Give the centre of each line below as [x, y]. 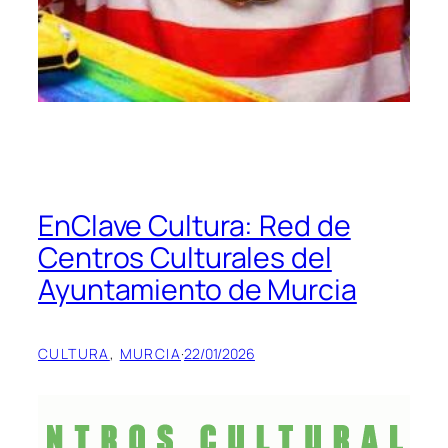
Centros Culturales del [185, 258]
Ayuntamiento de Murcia [197, 290]
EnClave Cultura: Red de [194, 226]
